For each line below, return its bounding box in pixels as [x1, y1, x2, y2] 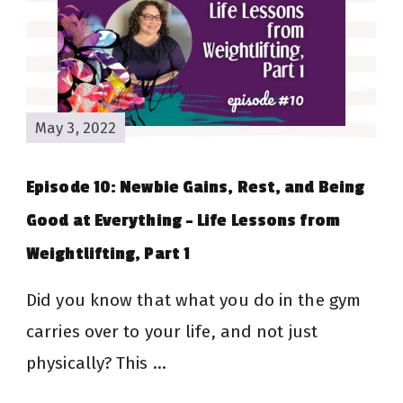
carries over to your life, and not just [26, 321, 318, 343]
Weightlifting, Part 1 [26, 244, 191, 264]
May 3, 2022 [35, 118, 117, 137]
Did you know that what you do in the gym [26, 290, 362, 311]
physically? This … [26, 353, 166, 374]
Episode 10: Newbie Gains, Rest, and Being [26, 177, 365, 198]
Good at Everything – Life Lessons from [26, 210, 340, 231]
